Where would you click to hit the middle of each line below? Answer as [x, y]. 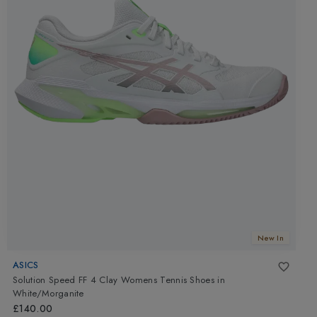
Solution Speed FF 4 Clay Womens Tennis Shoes [114, 280]
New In [271, 237]
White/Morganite [48, 294]
